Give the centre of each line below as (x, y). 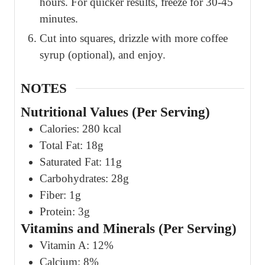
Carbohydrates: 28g (84, 178)
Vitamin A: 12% (77, 245)
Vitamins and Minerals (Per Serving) (129, 228)
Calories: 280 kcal (80, 128)
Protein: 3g (65, 211)
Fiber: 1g (60, 195)
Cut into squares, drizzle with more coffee (134, 38)
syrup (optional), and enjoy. (103, 55)
